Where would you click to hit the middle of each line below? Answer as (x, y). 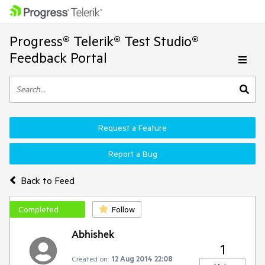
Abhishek (93, 234)
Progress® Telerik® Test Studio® (104, 41)
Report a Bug (132, 154)
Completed (38, 209)
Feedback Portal (58, 58)
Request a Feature (132, 128)
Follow (123, 209)
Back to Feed (47, 180)
